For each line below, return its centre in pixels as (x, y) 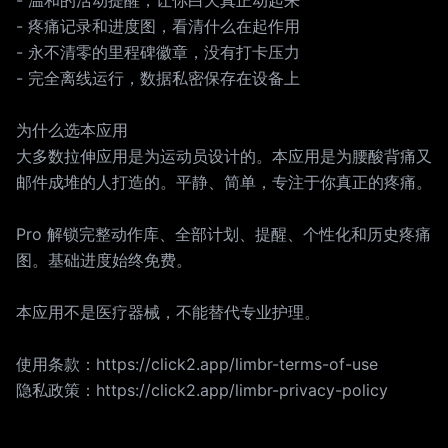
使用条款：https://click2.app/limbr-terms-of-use (197, 364)
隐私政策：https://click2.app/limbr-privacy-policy (202, 390)
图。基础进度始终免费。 (104, 260)
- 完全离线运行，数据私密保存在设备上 (158, 78)
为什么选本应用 (72, 130)
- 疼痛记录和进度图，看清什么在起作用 (158, 26)
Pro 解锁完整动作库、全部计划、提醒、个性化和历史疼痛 (223, 234)
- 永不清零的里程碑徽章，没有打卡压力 (158, 52)
